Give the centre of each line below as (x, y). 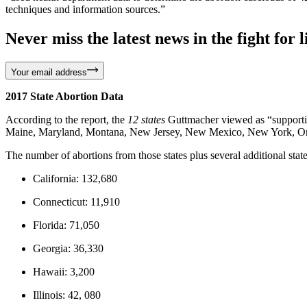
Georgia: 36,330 (68, 248)
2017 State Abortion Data (64, 96)
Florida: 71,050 (66, 225)
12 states (146, 119)
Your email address (49, 72)
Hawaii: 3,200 (64, 271)
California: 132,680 (75, 178)
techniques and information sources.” (85, 9)
